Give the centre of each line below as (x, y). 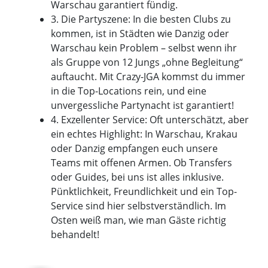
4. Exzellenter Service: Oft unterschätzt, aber (150, 120)
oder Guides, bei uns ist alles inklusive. (138, 177)
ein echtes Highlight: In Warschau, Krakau (144, 134)
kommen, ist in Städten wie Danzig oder (140, 34)
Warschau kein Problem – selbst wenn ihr (144, 48)
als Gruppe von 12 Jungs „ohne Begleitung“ (147, 63)
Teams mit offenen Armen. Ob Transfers (142, 163)
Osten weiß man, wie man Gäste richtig (139, 220)
